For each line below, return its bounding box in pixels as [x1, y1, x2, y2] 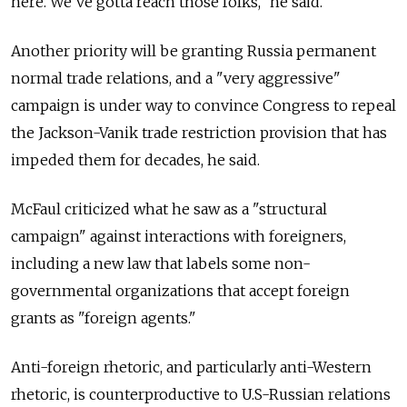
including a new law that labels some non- [11, 253, 311, 273]
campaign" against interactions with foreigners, [11, 226, 346, 245]
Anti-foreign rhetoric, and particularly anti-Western [11, 357, 372, 376]
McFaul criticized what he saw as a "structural [11, 199, 327, 218]
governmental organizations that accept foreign [11, 281, 350, 300]
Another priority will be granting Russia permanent [11, 41, 376, 60]
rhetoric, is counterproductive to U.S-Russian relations [11, 384, 391, 403]
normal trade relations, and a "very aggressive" [11, 68, 341, 87]
